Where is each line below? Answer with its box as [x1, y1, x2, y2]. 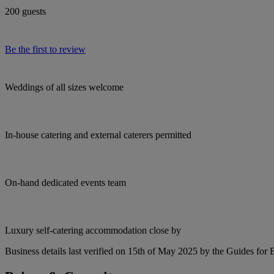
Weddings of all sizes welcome [5, 81, 124, 92]
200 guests [5, 6, 46, 17]
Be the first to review [5, 43, 86, 54]
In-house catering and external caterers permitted [5, 129, 191, 140]
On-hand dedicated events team [5, 177, 126, 188]
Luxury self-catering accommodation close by [5, 224, 181, 235]
